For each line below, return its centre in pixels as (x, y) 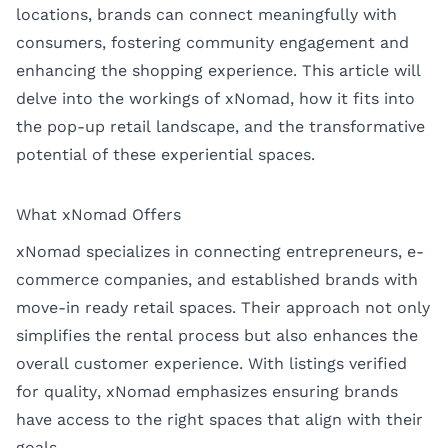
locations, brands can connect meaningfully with (206, 14)
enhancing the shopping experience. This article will (218, 70)
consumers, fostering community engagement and (212, 42)
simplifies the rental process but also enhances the (217, 336)
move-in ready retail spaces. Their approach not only (223, 308)
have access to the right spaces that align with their (219, 420)
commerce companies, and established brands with (217, 280)
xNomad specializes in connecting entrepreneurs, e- (220, 252)
